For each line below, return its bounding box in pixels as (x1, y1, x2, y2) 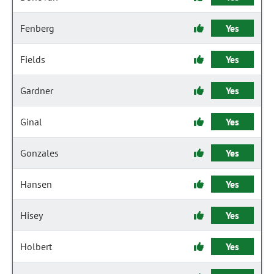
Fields (20, 53, 45, 65)
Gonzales (20, 147, 59, 159)
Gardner (20, 84, 53, 97)
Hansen (20, 178, 52, 190)
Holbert (20, 240, 52, 253)
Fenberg (20, 22, 54, 34)
